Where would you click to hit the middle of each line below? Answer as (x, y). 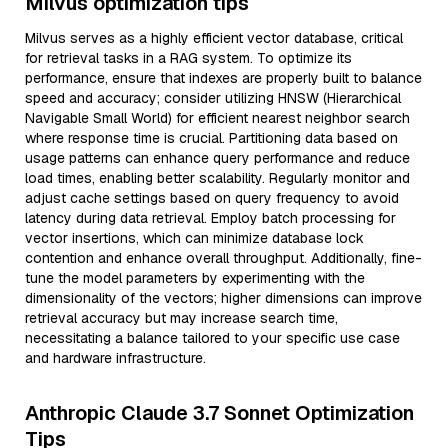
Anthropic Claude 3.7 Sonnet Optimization (219, 413)
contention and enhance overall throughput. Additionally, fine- (223, 258)
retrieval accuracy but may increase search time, (181, 318)
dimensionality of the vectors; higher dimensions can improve (223, 298)
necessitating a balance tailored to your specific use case (212, 338)
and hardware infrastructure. (115, 358)
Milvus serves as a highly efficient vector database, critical (214, 38)
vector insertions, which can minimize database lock (194, 238)
